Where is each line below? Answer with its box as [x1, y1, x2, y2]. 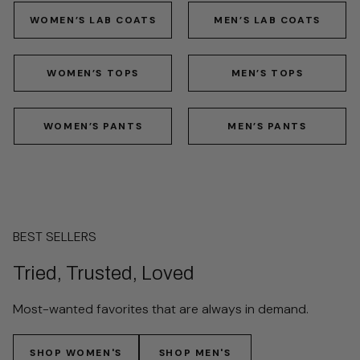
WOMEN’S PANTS [43, 120, 143, 133]
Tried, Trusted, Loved [13, 263, 194, 284]
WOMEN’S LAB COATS [29, 14, 157, 27]
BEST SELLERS [13, 228, 96, 246]
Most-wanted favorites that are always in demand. [13, 301, 309, 318]
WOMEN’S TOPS [47, 67, 139, 80]
